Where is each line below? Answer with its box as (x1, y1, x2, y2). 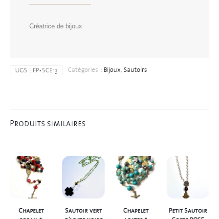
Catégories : (68, 65, 104, 75)
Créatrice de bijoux (29, 22, 82, 30)
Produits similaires (10, 116, 86, 131)
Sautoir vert (65, 205, 102, 216)
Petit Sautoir (169, 205, 207, 216)
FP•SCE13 (33, 65, 58, 76)
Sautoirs (124, 65, 147, 75)
